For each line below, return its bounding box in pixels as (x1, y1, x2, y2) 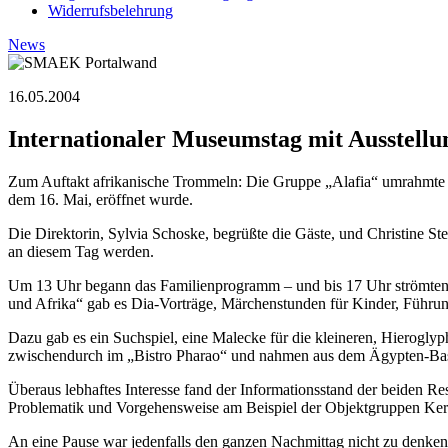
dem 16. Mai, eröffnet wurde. (8, 190, 193, 208)
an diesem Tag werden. (8, 242, 154, 260)
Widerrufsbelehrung (48, 2, 173, 19)
